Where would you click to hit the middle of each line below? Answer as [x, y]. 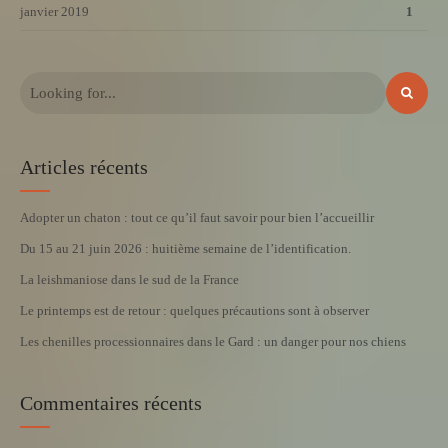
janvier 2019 [54, 12]
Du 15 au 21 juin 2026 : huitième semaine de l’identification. [185, 249]
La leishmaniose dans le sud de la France [129, 280]
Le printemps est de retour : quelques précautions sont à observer [194, 311]
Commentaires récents [111, 403]
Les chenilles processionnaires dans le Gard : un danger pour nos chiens [213, 342]
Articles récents [84, 167]
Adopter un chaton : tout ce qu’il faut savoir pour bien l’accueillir [197, 218]
